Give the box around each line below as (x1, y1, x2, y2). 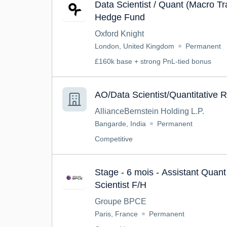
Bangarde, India (95, 120, 146, 128)
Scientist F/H (95, 180, 146, 190)
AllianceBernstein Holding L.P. (95, 107, 204, 116)
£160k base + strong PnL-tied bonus (95, 57, 211, 65)
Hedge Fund (95, 12, 145, 22)
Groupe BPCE (95, 197, 146, 206)
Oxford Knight (95, 29, 144, 38)
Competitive (95, 135, 133, 143)
